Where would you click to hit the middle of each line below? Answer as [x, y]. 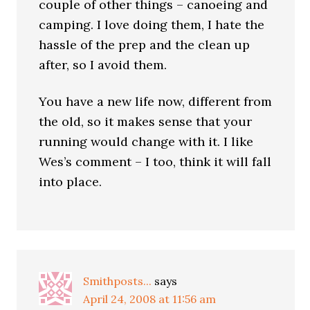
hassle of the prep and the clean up [145, 45]
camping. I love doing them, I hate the [152, 25]
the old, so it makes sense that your [146, 121]
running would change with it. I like [146, 142]
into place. [71, 182]
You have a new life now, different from [156, 101]
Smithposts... [118, 281]
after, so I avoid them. [103, 65]
